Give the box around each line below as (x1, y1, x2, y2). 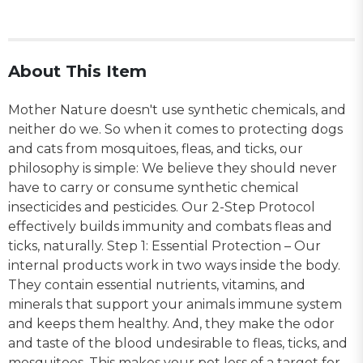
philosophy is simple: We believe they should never (8, 160, 337, 176)
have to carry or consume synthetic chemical (8, 179, 299, 195)
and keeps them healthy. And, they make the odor (8, 315, 335, 331)
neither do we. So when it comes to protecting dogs (8, 121, 343, 137)
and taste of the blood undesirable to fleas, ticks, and (8, 335, 348, 351)
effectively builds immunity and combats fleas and (8, 218, 332, 234)
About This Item (8, 61, 147, 81)
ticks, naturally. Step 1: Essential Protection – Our (8, 237, 321, 254)
